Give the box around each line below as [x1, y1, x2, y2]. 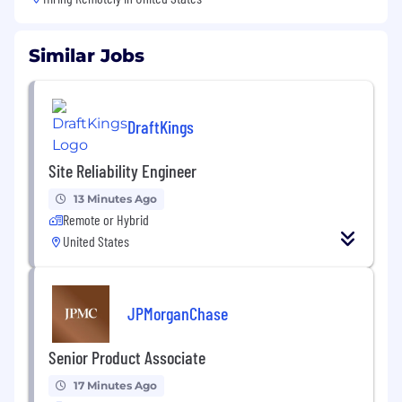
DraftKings [127, 115, 194, 137]
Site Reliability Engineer [48, 160, 197, 182]
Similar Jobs [29, 45, 144, 67]
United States [63, 232, 129, 250]
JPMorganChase [127, 301, 228, 324]
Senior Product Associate [48, 346, 205, 369]
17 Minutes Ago [74, 379, 157, 393]
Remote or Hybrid [63, 211, 149, 229]
